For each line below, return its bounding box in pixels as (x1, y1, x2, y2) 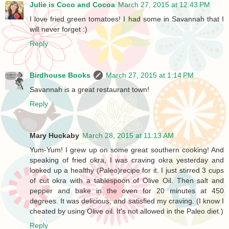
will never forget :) (30, 25, 87, 33)
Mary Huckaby (30, 131, 79, 140)
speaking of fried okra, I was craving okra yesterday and (30, 155, 224, 164)
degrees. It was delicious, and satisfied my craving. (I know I (30, 196, 224, 205)
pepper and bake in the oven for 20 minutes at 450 (30, 186, 224, 195)
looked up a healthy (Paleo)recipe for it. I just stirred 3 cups (30, 166, 224, 174)
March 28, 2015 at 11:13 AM (82, 131, 174, 140)
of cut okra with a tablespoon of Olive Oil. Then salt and (30, 176, 224, 185)
